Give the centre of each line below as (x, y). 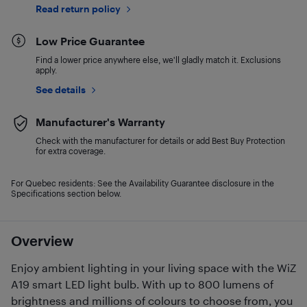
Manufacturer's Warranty (100, 122)
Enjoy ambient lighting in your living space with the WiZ (153, 268)
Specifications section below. (66, 193)
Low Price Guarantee (90, 41)
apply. (46, 70)
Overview (42, 241)
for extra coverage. (71, 151)
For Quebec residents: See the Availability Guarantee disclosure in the (143, 183)
